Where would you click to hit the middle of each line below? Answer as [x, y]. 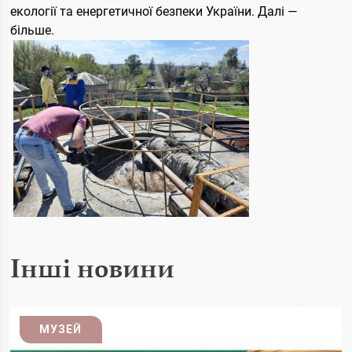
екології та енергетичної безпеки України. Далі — [154, 11]
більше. [33, 30]
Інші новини [93, 268]
